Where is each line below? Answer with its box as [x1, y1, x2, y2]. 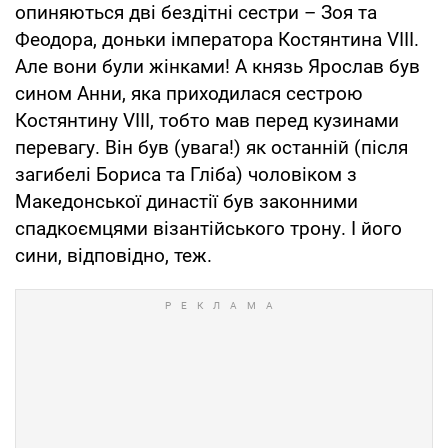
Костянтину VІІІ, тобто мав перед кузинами [15, 108, 399, 132]
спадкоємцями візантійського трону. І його [15, 216, 402, 240]
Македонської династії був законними [15, 189, 358, 213]
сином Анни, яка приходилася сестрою [15, 81, 363, 105]
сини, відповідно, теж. [15, 243, 212, 267]
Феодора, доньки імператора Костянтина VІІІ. [15, 27, 419, 51]
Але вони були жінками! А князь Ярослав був [15, 54, 420, 78]
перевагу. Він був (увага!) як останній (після [15, 135, 408, 159]
